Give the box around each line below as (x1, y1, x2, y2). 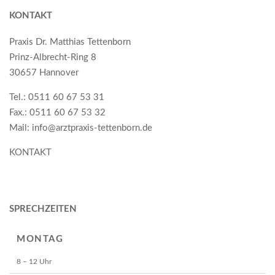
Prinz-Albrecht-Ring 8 (9, 52, 96, 62)
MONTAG (17, 234, 63, 244)
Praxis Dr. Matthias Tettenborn (9, 37, 131, 47)
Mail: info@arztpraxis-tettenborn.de (9, 123, 152, 133)
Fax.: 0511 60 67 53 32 (9, 107, 106, 117)
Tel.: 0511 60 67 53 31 (9, 92, 104, 102)
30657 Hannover (9, 68, 79, 77)
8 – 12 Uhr (17, 257, 52, 265)
